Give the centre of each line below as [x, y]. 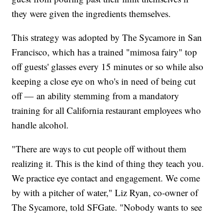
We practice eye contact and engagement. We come [106, 178]
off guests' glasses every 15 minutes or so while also [108, 67]
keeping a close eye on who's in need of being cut [104, 81]
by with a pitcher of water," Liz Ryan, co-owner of [105, 193]
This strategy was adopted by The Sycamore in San [107, 37]
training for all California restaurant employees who [107, 110]
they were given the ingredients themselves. [91, 14]
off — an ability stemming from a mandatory [96, 96]
